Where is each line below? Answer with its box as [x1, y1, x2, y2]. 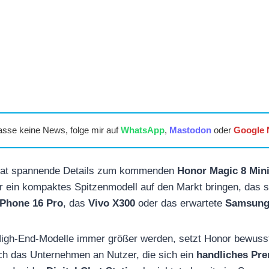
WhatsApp [120, 124, 165, 135]
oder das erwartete [135, 197, 225, 209]
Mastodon [169, 124, 211, 135]
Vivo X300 [88, 197, 135, 209]
